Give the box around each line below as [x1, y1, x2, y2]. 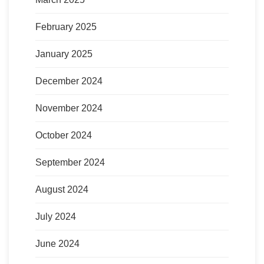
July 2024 [35, 211, 76, 222]
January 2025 [35, 48, 93, 59]
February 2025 [35, 21, 97, 32]
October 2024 [35, 130, 92, 140]
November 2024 [35, 103, 103, 113]
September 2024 [35, 157, 105, 167]
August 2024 [35, 184, 88, 194]
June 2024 [35, 238, 80, 249]
